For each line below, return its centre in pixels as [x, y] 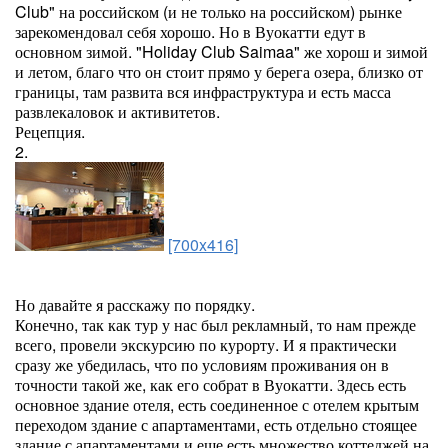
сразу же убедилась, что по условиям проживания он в [202, 364]
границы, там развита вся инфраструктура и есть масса [203, 91]
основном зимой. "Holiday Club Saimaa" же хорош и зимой [221, 51]
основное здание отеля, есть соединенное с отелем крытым [217, 404]
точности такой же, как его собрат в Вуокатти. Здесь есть [210, 384]
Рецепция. [50, 131]
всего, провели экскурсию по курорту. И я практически [206, 344]
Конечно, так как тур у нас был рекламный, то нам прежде [215, 324]
